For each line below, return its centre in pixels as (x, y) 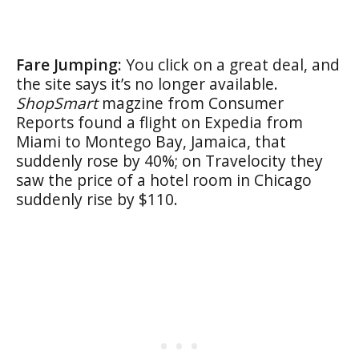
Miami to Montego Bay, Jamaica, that (151, 141)
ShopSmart (57, 103)
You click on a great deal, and (231, 64)
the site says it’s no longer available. (147, 83)
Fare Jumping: (69, 64)
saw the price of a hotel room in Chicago (164, 179)
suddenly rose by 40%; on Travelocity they (169, 160)
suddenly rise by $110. (97, 199)
